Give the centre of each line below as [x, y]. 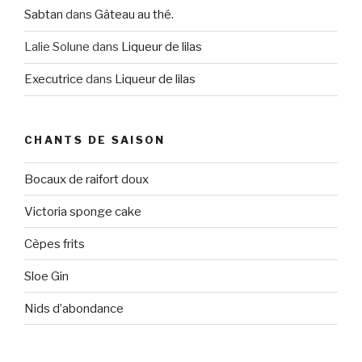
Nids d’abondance [74, 308]
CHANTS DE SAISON [95, 139]
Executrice [54, 79]
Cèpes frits [55, 244]
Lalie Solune [57, 47]
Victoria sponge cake [83, 211]
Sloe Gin [46, 276]
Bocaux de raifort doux [86, 179]
